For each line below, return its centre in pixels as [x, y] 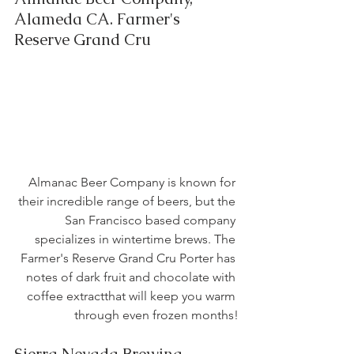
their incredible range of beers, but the [128, 201]
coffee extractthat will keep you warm [133, 296]
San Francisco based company [152, 220]
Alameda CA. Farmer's [99, 19]
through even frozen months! [156, 315]
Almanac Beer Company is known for [134, 183]
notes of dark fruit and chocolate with [132, 277]
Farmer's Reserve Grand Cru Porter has [130, 258]
